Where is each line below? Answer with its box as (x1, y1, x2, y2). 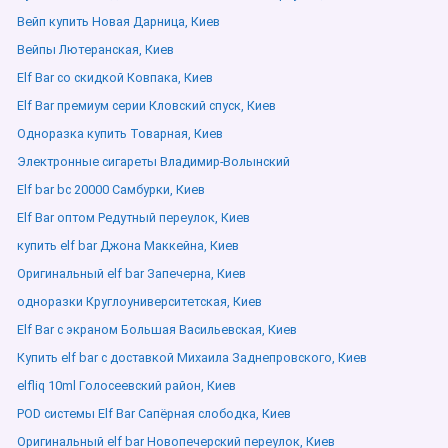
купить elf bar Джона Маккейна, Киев (17, 238, 239, 253)
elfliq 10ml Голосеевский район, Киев (17, 378, 236, 393)
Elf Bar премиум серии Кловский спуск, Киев (17, 98, 276, 113)
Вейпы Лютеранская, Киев (17, 42, 174, 57)
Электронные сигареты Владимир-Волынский (17, 154, 290, 169)
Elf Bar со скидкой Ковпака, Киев (17, 70, 213, 85)
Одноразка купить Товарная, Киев (17, 126, 223, 141)
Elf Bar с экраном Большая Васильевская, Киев (17, 322, 297, 337)
